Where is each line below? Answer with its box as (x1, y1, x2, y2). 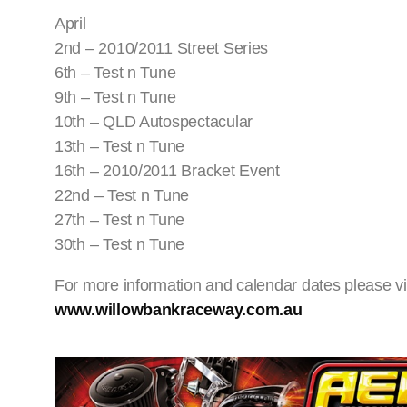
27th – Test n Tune (55, 211, 185, 230)
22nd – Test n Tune (55, 186, 190, 205)
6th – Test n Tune (55, 64, 176, 83)
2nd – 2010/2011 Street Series (55, 39, 269, 58)
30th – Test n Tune (55, 235, 185, 254)
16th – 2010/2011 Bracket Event (55, 162, 280, 181)
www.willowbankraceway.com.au (55, 301, 303, 320)
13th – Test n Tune (55, 137, 185, 156)
